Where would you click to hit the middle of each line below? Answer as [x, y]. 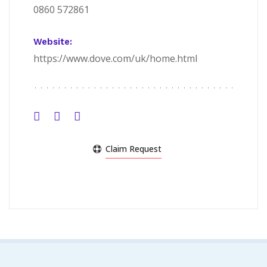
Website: [53, 42]
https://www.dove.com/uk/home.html [115, 59]
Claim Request [133, 149]
